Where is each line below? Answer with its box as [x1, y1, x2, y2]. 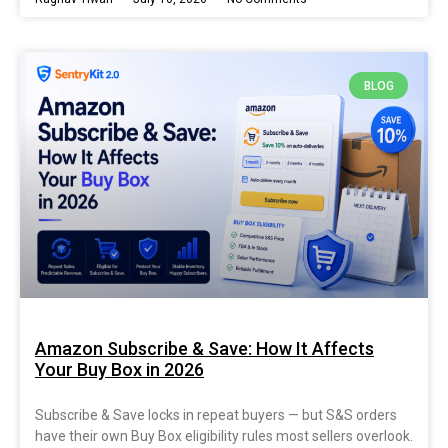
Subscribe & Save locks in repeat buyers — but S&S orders [35, 406, 397, 423]
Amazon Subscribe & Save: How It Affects [35, 337, 374, 359]
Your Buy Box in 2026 [35, 358, 204, 380]
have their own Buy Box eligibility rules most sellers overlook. [35, 427, 413, 444]
